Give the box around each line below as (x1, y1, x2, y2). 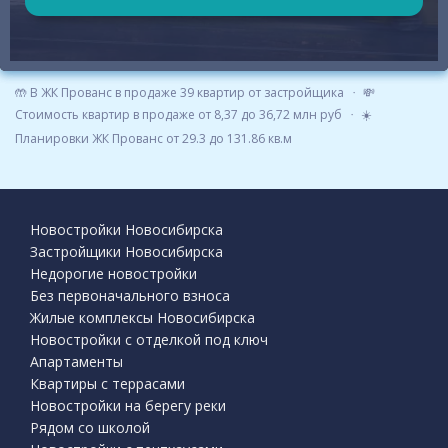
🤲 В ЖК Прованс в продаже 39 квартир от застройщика (15, 84, 344, 101)
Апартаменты (30, 352, 123, 371)
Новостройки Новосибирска (30, 220, 223, 239)
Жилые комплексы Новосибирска (30, 308, 255, 327)
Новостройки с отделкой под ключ (30, 330, 268, 349)
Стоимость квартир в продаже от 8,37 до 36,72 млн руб (15, 106, 342, 123)
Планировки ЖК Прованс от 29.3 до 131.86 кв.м (15, 130, 292, 147)
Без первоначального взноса (30, 286, 230, 305)
